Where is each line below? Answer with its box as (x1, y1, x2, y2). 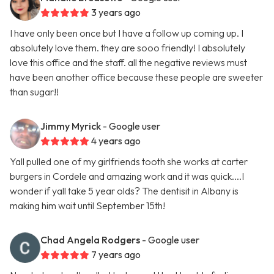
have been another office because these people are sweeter (10, 71, 263, 84)
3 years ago (91, 6, 141, 19)
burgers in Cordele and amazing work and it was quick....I (10, 170, 244, 183)
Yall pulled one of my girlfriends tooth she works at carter (10, 155, 248, 168)
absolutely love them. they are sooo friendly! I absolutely (10, 42, 245, 54)
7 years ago (91, 248, 141, 261)
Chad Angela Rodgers (40, 234, 140, 246)
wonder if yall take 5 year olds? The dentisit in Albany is (10, 185, 239, 198)
